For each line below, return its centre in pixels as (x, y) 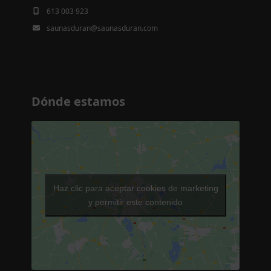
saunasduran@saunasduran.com (103, 28)
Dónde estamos (79, 101)
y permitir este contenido (135, 202)
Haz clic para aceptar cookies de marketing (135, 188)
